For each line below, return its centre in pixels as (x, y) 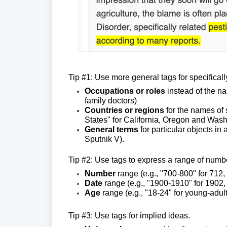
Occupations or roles (126, 91)
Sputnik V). (104, 139)
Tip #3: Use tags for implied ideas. (129, 216)
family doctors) (111, 101)
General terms (112, 130)
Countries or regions (124, 110)
